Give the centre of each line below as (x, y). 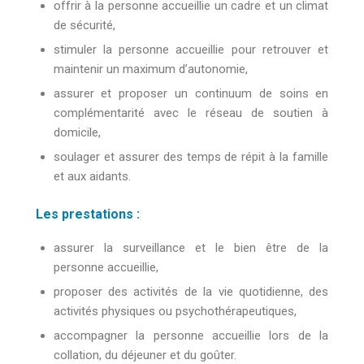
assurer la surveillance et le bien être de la (191, 247)
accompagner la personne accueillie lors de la (191, 335)
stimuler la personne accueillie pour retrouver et (191, 50)
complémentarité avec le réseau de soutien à (191, 113)
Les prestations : (87, 214)
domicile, (77, 133)
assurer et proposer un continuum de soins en (191, 94)
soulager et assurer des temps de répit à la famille (191, 157)
